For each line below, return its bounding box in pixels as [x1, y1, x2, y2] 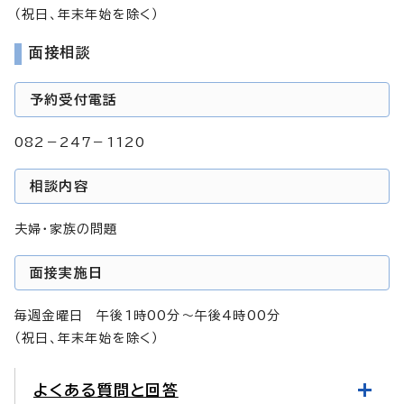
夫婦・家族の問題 [14, 222, 118, 235]
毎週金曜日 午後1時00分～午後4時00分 [14, 308, 281, 322]
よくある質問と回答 [33, 381, 179, 398]
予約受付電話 [30, 92, 118, 106]
